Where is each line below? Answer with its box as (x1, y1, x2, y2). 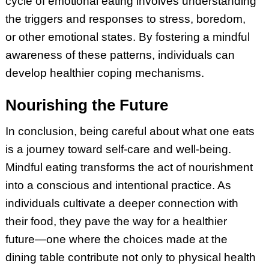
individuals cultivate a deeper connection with (5, 196, 238, 210)
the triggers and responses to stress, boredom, (5, 13, 246, 26)
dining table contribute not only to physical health (5, 250, 256, 264)
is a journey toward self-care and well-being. (5, 142, 231, 156)
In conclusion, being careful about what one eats (5, 124, 255, 138)
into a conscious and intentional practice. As (5, 178, 231, 192)
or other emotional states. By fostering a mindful (5, 31, 250, 44)
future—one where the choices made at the (5, 232, 228, 246)
